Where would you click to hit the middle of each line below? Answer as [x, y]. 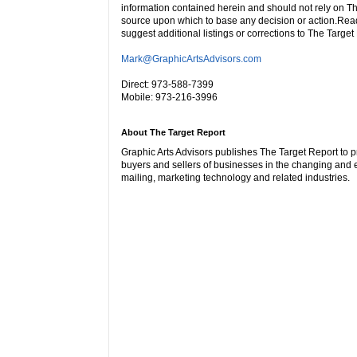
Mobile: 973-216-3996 [169, 97]
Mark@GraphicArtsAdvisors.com [191, 59]
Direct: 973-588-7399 [167, 84]
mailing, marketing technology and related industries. [235, 177]
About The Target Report [173, 132]
